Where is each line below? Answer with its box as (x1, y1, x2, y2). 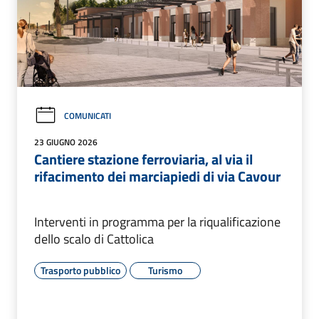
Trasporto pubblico (41, 262, 120, 278)
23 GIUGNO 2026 (34, 135, 98, 149)
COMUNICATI (64, 108, 111, 122)
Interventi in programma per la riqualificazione (34, 211, 281, 231)
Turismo (148, 262, 182, 278)
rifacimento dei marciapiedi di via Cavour (34, 164, 281, 187)
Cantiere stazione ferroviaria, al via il (34, 147, 253, 170)
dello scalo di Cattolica (34, 229, 154, 249)
